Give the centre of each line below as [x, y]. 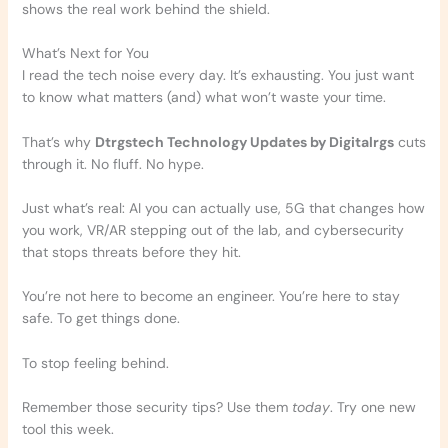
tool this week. [67, 429]
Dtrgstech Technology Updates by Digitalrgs [244, 141]
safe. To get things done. [100, 318]
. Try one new [372, 407]
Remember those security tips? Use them [156, 407]
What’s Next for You [85, 53]
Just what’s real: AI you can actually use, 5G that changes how [223, 207]
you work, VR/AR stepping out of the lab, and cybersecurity [212, 229]
